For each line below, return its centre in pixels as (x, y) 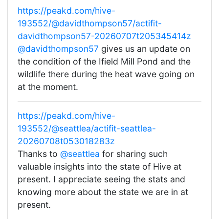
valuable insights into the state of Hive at (99, 167)
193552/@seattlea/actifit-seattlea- (87, 129)
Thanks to (39, 154)
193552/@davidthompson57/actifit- (90, 23)
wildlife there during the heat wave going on (106, 74)
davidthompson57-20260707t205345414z (104, 36)
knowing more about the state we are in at (103, 192)
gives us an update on (144, 49)
